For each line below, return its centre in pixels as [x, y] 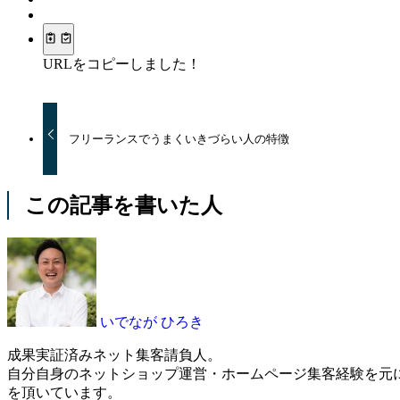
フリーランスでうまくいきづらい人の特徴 [179, 139]
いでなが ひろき [152, 321]
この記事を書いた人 [124, 205]
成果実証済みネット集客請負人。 [114, 354]
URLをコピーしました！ [122, 64]
